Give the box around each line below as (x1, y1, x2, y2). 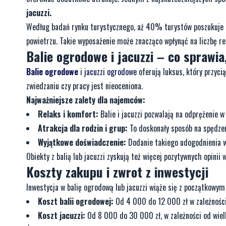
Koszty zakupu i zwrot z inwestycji (26, 162, 208, 182)
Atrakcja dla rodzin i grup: (38, 122, 128, 135)
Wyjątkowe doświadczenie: (38, 136, 126, 149)
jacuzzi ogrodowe (84, 66, 137, 78)
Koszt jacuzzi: (38, 209, 85, 222)
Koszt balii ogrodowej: (38, 195, 114, 208)
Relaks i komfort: (38, 108, 98, 121)
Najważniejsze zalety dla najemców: (26, 94, 145, 106)
